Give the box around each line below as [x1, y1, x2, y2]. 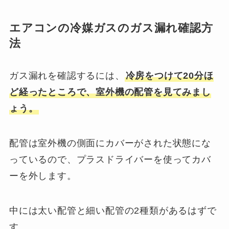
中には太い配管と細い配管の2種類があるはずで [9, 205, 217, 216]
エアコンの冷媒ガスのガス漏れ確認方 [9, 21, 213, 34]
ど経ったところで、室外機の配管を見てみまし [9, 86, 211, 97]
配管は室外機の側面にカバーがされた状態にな [9, 138, 211, 148]
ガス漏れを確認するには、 [9, 70, 125, 81]
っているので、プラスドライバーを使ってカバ [9, 154, 211, 165]
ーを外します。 [9, 170, 77, 181]
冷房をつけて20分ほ [125, 70, 214, 81]
